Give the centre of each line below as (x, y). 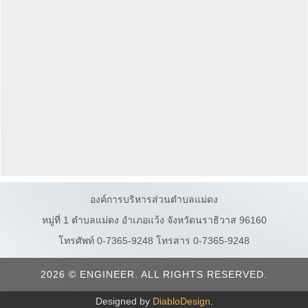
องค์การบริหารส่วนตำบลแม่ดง (154, 199)
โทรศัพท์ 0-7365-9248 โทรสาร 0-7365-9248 (154, 241)
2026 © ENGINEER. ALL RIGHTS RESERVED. (154, 274)
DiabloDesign (181, 301)
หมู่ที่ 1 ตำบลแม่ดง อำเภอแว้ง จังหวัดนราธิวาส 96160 (154, 220)
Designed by (124, 301)
